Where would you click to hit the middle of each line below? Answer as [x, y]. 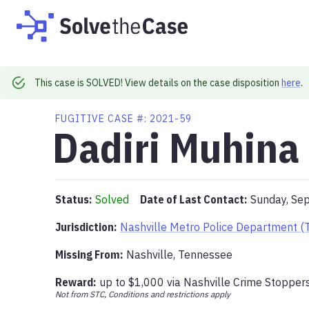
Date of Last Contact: [193, 199]
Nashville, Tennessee [179, 255]
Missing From [88, 255]
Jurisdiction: [86, 227]
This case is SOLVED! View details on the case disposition [157, 83]
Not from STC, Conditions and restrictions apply [143, 294]
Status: [73, 199]
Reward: [76, 282]
